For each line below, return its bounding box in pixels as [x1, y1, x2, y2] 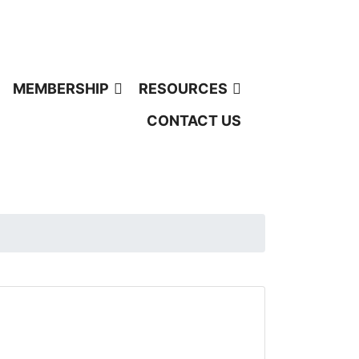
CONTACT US [147, 112, 241, 130]
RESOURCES [139, 80, 228, 98]
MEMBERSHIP [13, 80, 109, 98]
